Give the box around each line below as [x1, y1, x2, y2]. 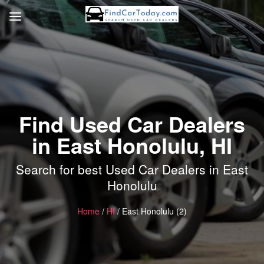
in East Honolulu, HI [32, 129, 232, 160]
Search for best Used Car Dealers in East [16, 160, 248, 178]
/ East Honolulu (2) [115, 204, 187, 217]
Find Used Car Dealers [19, 108, 245, 139]
